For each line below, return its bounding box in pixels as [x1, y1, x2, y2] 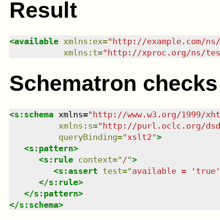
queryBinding [58, 132, 117, 142]
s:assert [58, 165, 98, 176]
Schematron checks [9, 70, 218, 96]
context [78, 154, 112, 165]
